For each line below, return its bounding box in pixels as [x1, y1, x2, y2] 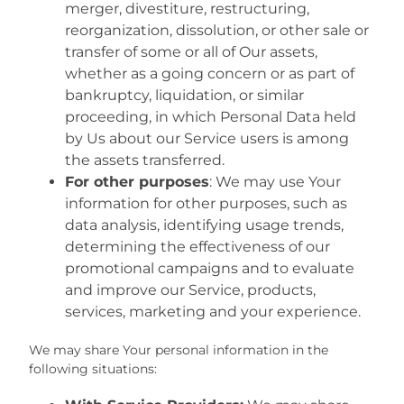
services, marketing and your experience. [65, 303, 361, 321]
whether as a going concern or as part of [65, 65, 354, 83]
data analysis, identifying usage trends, [65, 216, 344, 234]
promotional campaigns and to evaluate [65, 260, 354, 278]
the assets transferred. [65, 151, 225, 170]
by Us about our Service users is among [65, 130, 349, 148]
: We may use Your [209, 173, 341, 191]
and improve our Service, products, [65, 281, 316, 299]
